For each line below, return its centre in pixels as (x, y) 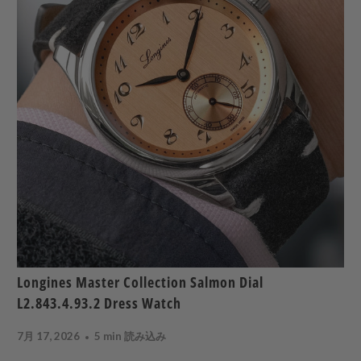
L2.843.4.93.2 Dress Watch (100, 303)
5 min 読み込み (131, 336)
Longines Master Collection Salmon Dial (141, 282)
